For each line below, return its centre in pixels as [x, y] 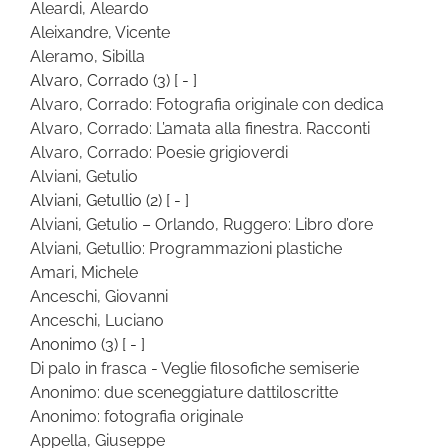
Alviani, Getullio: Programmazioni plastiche [186, 248]
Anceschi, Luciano [97, 320]
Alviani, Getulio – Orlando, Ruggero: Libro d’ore [201, 224]
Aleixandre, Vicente [100, 32]
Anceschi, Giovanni [99, 296]
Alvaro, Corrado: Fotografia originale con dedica [207, 104]
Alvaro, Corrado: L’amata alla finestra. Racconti [200, 128]
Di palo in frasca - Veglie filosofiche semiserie [194, 368]
